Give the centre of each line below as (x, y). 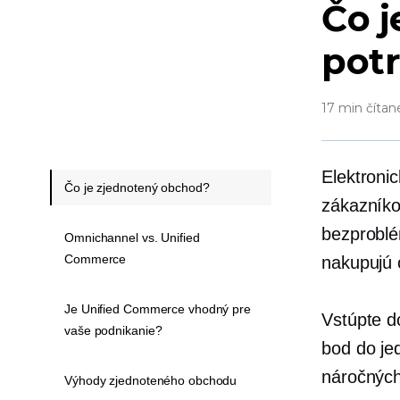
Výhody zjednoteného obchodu (151, 380)
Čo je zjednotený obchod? (137, 187)
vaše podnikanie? (113, 330)
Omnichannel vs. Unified (132, 237)
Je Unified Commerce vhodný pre (158, 309)
